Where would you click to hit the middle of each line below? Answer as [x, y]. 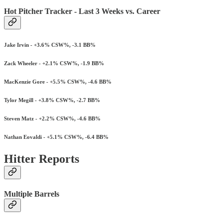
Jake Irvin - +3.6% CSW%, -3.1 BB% [50, 45]
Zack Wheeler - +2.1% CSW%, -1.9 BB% [54, 63]
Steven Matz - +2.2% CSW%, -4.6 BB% [52, 119]
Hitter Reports [42, 159]
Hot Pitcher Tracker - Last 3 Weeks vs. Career [82, 11]
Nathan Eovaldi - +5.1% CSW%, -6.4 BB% [56, 137]
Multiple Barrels [32, 194]
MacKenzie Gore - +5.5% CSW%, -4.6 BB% [58, 82]
